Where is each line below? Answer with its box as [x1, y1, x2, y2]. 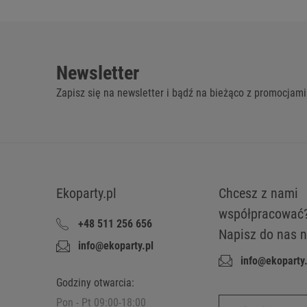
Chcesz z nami [219, 185, 298, 202]
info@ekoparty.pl [78, 239, 153, 253]
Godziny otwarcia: [56, 276, 134, 290]
